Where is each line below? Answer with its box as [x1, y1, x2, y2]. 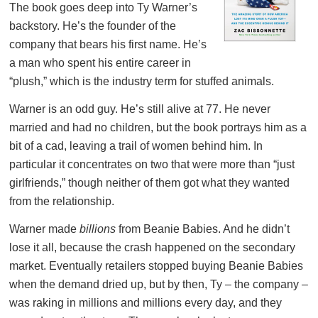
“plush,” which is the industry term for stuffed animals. [9, 75, 274, 87]
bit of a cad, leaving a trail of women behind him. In [9, 140, 263, 152]
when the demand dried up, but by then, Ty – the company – [9, 278, 308, 290]
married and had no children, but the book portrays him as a [9, 121, 307, 133]
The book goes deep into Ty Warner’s [9, 1, 197, 13]
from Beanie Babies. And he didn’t [116, 223, 290, 235]
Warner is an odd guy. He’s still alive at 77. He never [9, 103, 270, 115]
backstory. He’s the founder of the [9, 20, 176, 32]
